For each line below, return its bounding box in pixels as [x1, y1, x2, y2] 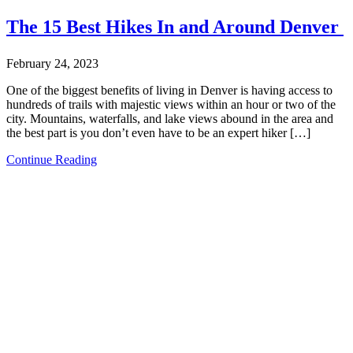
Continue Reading [6, 153, 97, 167]
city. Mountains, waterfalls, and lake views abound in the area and [6, 112, 333, 126]
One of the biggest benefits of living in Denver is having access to [6, 84, 333, 98]
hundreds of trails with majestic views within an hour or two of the [6, 98, 336, 112]
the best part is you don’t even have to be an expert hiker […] [6, 126, 310, 140]
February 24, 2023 [6, 57, 98, 71]
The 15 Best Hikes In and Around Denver [6, 17, 344, 38]
